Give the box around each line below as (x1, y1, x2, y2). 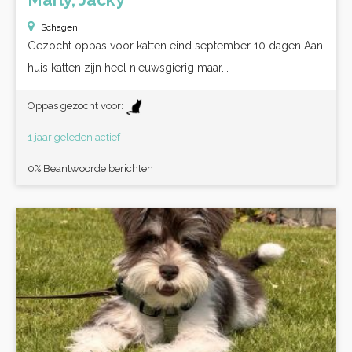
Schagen (41, 22, 78, 33)
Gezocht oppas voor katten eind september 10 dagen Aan (27, 39, 323, 52)
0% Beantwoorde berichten (27, 163, 153, 174)
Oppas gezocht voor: (27, 100, 126, 112)
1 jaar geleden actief (27, 131, 120, 143)
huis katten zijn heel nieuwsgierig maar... (27, 61, 229, 74)
